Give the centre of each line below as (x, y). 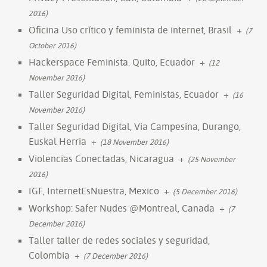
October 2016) (52, 45)
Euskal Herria (58, 141)
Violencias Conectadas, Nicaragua (101, 158)
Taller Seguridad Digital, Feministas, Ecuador (124, 94)
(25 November (212, 159)
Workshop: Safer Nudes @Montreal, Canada (122, 208)
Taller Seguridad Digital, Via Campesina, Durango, (135, 126)
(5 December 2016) (205, 191)
